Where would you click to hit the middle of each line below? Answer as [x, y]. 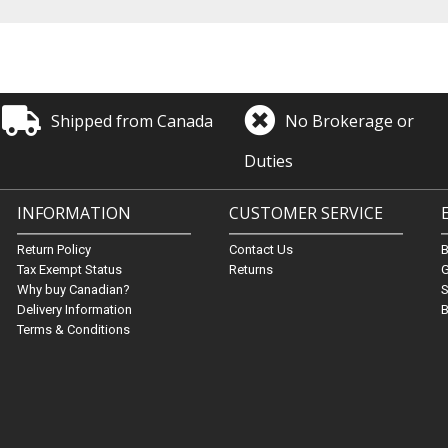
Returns [250, 269]
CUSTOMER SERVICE [305, 213]
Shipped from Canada [132, 120]
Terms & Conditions [73, 329]
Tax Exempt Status [69, 269]
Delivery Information [74, 309]
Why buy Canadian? [73, 289]
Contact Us [260, 249]
